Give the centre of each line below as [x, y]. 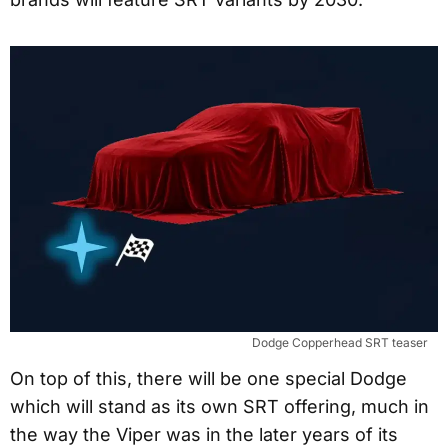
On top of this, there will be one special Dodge [208, 378]
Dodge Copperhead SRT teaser [340, 342]
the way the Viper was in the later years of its [204, 434]
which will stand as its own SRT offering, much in [219, 406]
